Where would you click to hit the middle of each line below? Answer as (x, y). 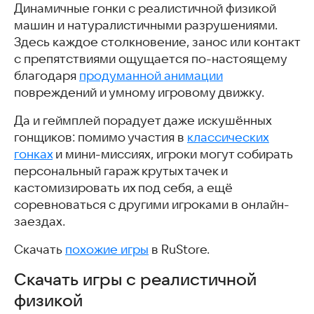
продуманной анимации (151, 75)
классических (228, 137)
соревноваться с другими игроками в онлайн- (152, 204)
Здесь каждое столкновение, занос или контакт (157, 42)
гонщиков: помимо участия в (101, 137)
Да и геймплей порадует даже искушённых (143, 120)
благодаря (47, 75)
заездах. (40, 221)
